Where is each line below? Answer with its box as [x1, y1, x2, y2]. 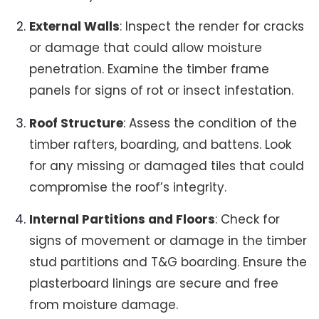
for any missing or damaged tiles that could [29, 157, 305, 174]
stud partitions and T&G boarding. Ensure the [29, 253, 308, 271]
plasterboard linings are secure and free [29, 274, 279, 292]
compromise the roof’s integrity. [29, 178, 227, 196]
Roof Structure [29, 114, 124, 132]
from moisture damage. [29, 296, 179, 313]
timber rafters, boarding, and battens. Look [29, 135, 292, 153]
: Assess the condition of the [123, 114, 298, 132]
